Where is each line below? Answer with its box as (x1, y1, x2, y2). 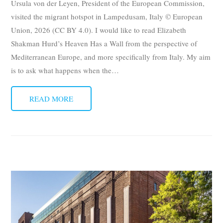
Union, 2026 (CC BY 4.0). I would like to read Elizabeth (11, 25, 187, 35)
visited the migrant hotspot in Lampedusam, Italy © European (11, 11, 203, 22)
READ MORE (29, 94, 74, 104)
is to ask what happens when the (11, 65, 112, 76)
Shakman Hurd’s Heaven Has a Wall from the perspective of (11, 38, 198, 49)
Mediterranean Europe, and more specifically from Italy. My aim (11, 52, 211, 62)
